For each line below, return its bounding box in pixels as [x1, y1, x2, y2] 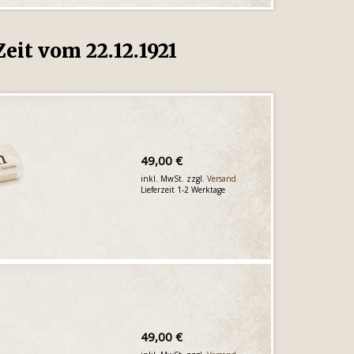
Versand [207, 172, 237, 184]
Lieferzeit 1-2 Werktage [141, 183, 226, 195]
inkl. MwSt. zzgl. [141, 172, 208, 184]
